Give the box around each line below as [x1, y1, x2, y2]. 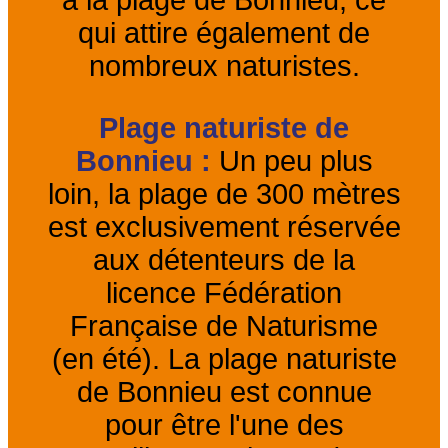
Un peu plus [210, 144, 373, 177]
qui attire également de [78, 16, 370, 49]
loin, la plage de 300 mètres [47, 177, 401, 210]
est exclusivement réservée [47, 210, 401, 243]
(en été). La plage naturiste [51, 342, 397, 375]
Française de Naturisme [70, 309, 378, 342]
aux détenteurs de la [93, 243, 355, 276]
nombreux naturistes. [88, 49, 360, 82]
